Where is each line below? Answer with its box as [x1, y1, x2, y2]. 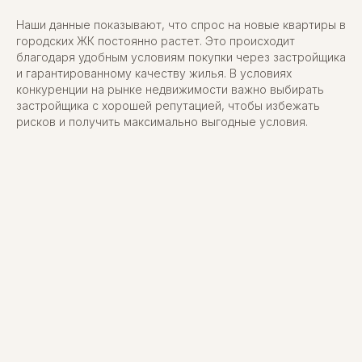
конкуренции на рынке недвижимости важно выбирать [16, 82, 324, 96]
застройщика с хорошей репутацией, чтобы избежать [16, 98, 320, 112]
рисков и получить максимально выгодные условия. [16, 114, 308, 128]
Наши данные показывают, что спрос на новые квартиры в [16, 17, 346, 32]
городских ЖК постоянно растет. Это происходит [16, 33, 295, 48]
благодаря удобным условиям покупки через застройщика [16, 49, 346, 64]
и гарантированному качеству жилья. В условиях [16, 65, 292, 80]
